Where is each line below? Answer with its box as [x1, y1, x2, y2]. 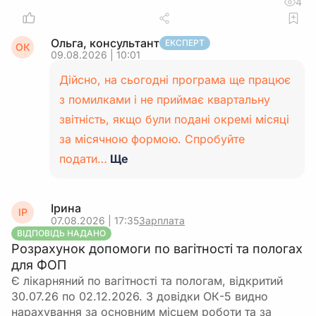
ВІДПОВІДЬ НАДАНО [17, 228, 106, 238]
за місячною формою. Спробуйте [59, 132, 245, 146]
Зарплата [139, 214, 185, 226]
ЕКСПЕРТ [165, 37, 205, 48]
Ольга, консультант [51, 36, 159, 50]
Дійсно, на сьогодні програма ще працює [59, 73, 291, 87]
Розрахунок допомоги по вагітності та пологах [11, 241, 303, 256]
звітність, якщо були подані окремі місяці [59, 112, 289, 126]
